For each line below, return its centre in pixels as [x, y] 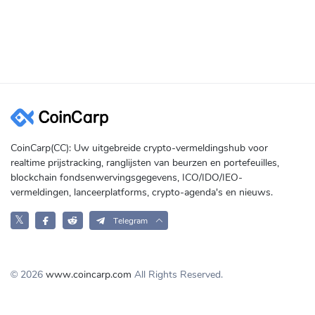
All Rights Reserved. [177, 275]
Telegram [130, 220]
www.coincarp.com [89, 275]
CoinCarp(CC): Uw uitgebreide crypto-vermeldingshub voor [139, 148]
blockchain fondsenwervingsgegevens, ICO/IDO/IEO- [127, 177]
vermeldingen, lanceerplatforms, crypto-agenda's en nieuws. [142, 192]
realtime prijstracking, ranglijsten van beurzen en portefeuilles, [145, 162]
